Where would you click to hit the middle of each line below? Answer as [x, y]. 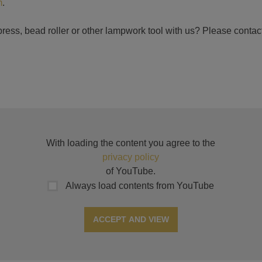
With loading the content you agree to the [131, 143]
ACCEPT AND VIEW [131, 220]
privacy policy [131, 157]
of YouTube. [131, 171]
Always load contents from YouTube [139, 185]
